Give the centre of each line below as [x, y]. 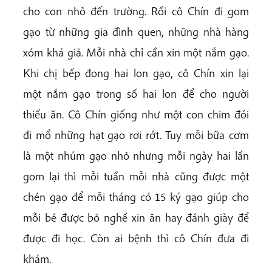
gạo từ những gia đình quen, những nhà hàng [136, 32]
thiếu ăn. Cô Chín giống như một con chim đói [136, 114]
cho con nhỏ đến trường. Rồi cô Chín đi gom [136, 11]
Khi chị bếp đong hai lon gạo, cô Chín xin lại [136, 73]
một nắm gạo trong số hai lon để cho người [136, 94]
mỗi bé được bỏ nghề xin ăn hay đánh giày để [136, 218]
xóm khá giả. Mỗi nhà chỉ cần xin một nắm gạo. [136, 53]
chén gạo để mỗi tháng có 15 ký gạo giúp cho [136, 197]
